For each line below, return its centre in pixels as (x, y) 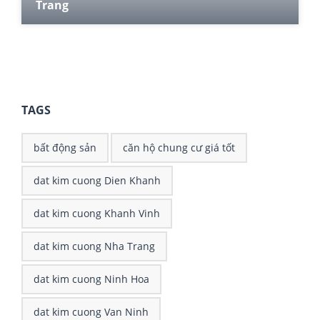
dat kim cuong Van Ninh (91, 311)
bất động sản (65, 147)
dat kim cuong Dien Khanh (97, 180)
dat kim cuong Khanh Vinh (97, 213)
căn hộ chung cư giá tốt (179, 147)
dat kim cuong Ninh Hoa (91, 279)
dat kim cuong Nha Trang (94, 246)
